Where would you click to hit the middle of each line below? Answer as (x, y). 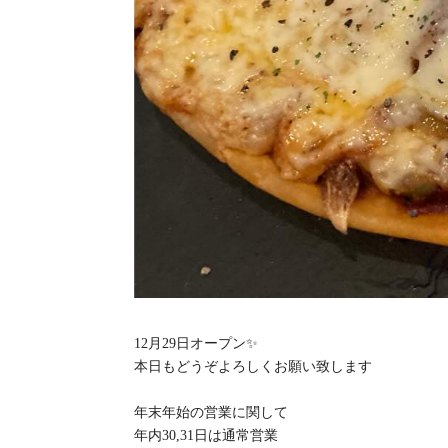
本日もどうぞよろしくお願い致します (253, 366)
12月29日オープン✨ (196, 343)
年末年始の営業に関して (211, 412)
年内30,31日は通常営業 (206, 435)
